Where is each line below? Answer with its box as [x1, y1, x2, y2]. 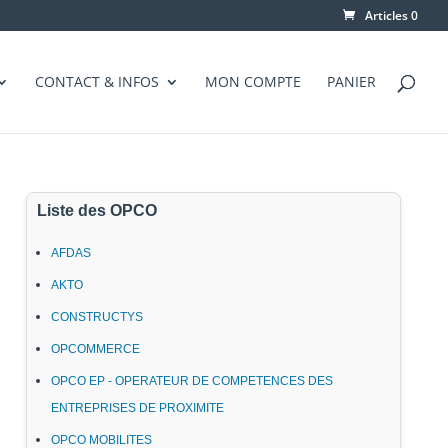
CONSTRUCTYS [51, 310, 143, 324]
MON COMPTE [205, 72, 301, 91]
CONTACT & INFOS [35, 72, 159, 91]
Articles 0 [365, 7, 418, 24]
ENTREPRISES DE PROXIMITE [51, 401, 224, 415]
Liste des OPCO [37, 202, 157, 219]
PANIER [327, 72, 376, 91]
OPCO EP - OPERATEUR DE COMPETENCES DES [51, 374, 333, 388]
